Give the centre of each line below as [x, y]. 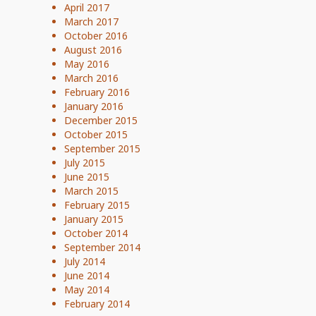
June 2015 [87, 177]
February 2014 [97, 304]
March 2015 [91, 191]
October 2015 [96, 134]
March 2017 [91, 22]
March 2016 [91, 78]
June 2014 [87, 275]
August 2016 [93, 50]
